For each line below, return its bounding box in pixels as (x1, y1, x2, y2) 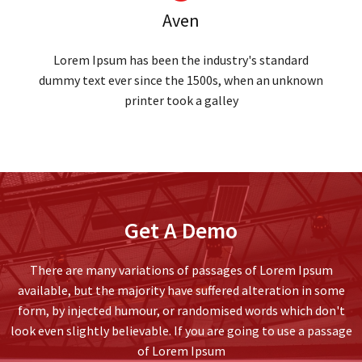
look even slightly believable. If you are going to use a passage (10, 322, 352, 339)
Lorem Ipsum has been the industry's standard (53, 51, 309, 68)
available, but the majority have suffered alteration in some (17, 281, 345, 298)
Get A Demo (124, 215, 238, 245)
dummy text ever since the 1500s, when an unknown (39, 71, 323, 88)
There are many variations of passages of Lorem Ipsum (29, 261, 333, 278)
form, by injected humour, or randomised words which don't (17, 301, 345, 318)
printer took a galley (124, 91, 238, 108)
